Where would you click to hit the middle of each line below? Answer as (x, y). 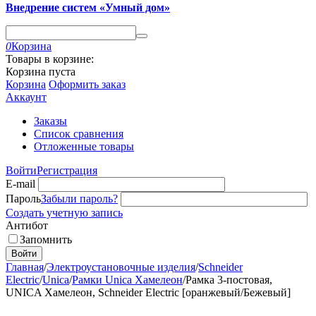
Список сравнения (79, 134)
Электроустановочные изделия (121, 267)
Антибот (27, 225)
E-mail (20, 184)
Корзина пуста (41, 72)
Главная (25, 267)
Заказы (50, 121)
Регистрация (67, 170)
